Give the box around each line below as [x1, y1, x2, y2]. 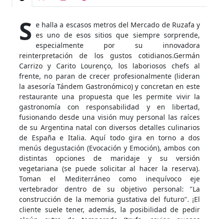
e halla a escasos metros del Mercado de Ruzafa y [36, 20, 200, 29]
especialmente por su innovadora [36, 41, 200, 50]
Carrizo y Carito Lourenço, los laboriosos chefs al [19, 61, 200, 70]
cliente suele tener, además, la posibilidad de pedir [19, 205, 200, 214]
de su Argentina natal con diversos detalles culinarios [19, 123, 200, 132]
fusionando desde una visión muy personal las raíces [19, 112, 200, 122]
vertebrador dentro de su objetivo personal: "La [19, 184, 200, 194]
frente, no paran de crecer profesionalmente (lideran [19, 71, 200, 81]
